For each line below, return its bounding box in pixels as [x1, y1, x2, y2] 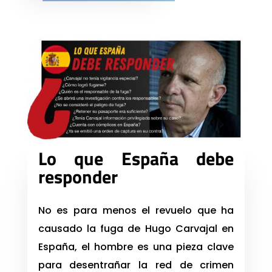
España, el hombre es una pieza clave [38, 240, 234, 254]
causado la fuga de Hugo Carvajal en [38, 222, 234, 236]
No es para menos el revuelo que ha [38, 203, 234, 218]
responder [38, 163, 118, 191]
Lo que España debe [38, 144, 234, 173]
